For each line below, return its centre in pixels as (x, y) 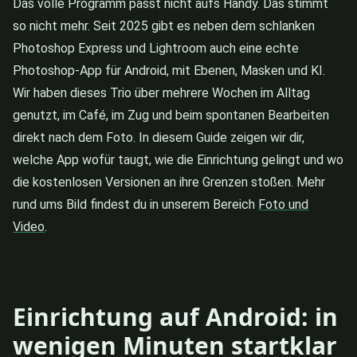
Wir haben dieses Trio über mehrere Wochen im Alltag (161, 92)
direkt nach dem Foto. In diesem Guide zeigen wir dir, (159, 137)
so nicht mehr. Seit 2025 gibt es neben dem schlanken (164, 25)
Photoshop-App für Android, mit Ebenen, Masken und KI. (169, 70)
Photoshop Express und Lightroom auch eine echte (156, 48)
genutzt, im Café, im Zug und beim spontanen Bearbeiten (171, 115)
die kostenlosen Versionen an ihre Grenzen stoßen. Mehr (169, 182)
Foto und (283, 204)
